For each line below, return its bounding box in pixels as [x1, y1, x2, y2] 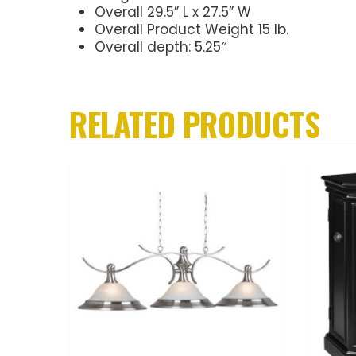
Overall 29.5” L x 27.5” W [95, 2, 251, 22]
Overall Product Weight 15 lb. [95, 20, 288, 40]
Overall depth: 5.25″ [95, 37, 226, 57]
